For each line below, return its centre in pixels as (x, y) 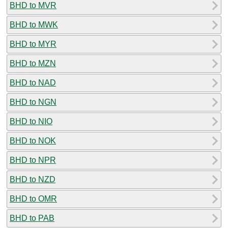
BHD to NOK (33, 140)
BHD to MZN (33, 63)
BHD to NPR (33, 160)
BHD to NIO (31, 121)
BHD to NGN (33, 102)
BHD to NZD (33, 179)
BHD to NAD (33, 82)
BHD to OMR (33, 198)
